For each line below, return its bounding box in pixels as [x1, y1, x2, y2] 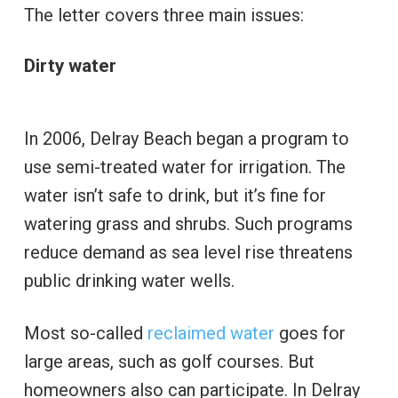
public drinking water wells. [23, 269, 235, 291]
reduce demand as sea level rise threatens [23, 241, 353, 263]
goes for [274, 322, 346, 344]
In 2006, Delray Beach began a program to [23, 127, 349, 149]
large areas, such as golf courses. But [23, 350, 314, 372]
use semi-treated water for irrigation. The [23, 155, 346, 178]
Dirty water [23, 54, 116, 76]
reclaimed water [147, 322, 275, 344]
